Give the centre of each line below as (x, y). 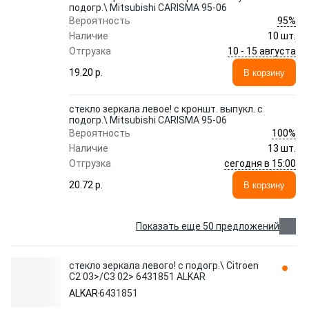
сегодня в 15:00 (260, 163)
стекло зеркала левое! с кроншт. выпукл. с (166, 109)
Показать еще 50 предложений (208, 226)
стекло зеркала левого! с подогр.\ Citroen (164, 266)
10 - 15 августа (262, 51)
